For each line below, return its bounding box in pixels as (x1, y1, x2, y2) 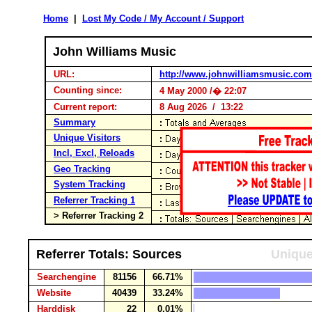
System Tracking (54, 179, 125, 189)
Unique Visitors (54, 132, 120, 143)
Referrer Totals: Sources (36, 247, 182, 261)
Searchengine (31, 272, 102, 282)
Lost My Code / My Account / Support (82, 13, 244, 24)
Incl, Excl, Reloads (54, 148, 134, 158)
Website (31, 288, 77, 298)
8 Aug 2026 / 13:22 (154, 102, 243, 112)
